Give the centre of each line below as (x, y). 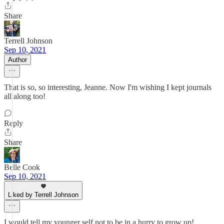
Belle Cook (22, 167)
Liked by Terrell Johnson (43, 195)
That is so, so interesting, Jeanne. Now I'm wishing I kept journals (108, 87)
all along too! (25, 96)
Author (17, 60)
